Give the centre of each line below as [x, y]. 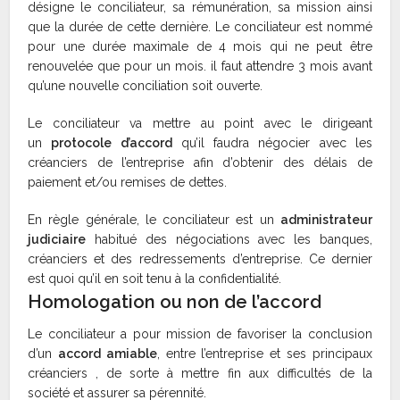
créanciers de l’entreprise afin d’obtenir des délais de [200, 163]
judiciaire [57, 240]
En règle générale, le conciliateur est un [154, 220]
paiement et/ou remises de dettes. [128, 183]
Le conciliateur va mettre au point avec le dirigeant [200, 124]
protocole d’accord [112, 143]
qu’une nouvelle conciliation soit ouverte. [146, 86]
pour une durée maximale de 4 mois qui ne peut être [200, 47]
